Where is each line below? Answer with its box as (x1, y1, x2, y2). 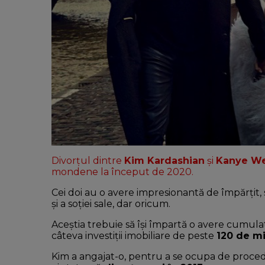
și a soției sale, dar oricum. (51, 198, 170, 210)
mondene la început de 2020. (51, 166, 196, 178)
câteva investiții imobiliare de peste (51, 230, 216, 242)
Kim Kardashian (124, 155, 205, 167)
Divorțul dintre (51, 155, 124, 167)
